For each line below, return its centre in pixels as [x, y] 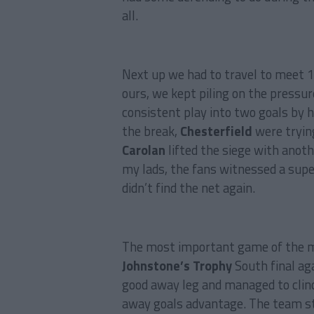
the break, [151, 131]
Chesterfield [216, 131]
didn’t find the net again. [189, 188]
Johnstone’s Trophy [177, 266]
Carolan [144, 150]
